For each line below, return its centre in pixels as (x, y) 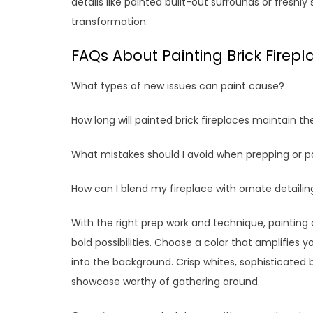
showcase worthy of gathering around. (166, 282)
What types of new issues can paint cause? (178, 86)
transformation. (110, 22)
